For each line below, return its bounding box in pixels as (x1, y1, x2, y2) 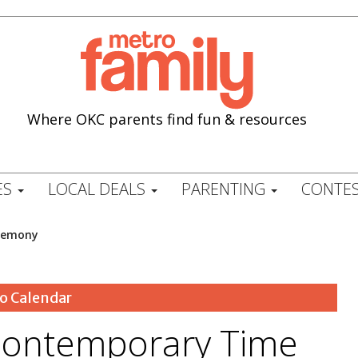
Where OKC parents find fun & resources (27, 109, 308, 129)
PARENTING (181, 178, 269, 200)
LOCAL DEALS (47, 178, 149, 200)
